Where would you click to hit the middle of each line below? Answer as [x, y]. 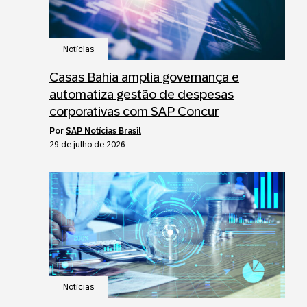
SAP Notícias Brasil [103, 131]
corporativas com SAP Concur [134, 111]
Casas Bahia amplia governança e [144, 77]
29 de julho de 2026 [87, 144]
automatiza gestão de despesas [142, 94]
